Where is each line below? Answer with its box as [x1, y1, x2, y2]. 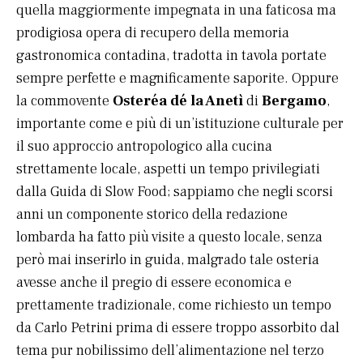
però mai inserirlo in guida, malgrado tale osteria [16, 250, 319, 270]
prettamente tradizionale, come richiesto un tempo [16, 296, 331, 315]
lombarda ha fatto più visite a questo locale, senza [16, 228, 322, 247]
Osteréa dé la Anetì [113, 92, 243, 111]
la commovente [16, 92, 113, 111]
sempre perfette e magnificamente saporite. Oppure [16, 69, 339, 88]
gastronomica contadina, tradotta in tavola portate [16, 46, 327, 66]
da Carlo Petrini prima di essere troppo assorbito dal [16, 318, 340, 338]
